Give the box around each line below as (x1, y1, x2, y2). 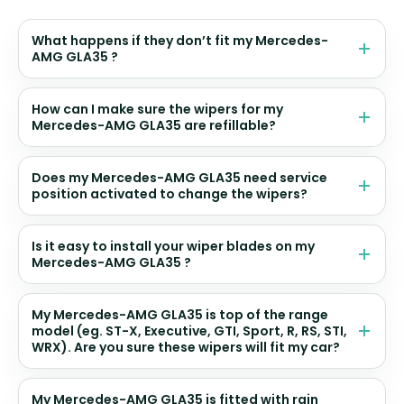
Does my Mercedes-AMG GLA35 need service (32, 168, 327, 187)
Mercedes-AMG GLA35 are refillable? (32, 115, 276, 134)
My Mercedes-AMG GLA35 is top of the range (32, 305, 328, 324)
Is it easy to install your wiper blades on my (32, 236, 315, 255)
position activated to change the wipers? (32, 184, 308, 203)
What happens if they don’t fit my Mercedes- (32, 31, 328, 50)
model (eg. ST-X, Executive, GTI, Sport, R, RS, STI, (32, 321, 347, 340)
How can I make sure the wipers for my (32, 99, 283, 118)
